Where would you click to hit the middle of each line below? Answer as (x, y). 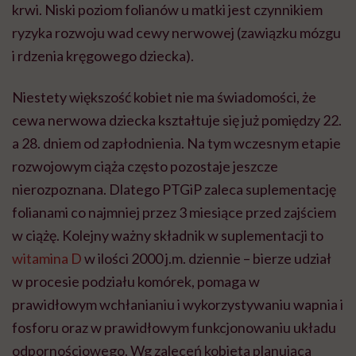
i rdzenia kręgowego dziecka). (103, 55)
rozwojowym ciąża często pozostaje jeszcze (145, 166)
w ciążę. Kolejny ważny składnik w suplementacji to (168, 235)
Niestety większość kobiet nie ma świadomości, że (164, 97)
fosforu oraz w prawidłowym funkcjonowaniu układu (174, 327)
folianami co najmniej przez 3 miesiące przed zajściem (174, 212)
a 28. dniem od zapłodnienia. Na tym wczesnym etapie (176, 143)
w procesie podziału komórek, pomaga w (136, 281)
